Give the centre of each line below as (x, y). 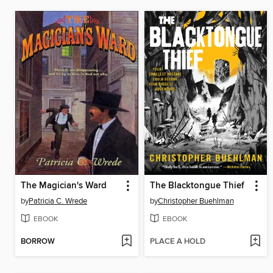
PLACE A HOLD (177, 241)
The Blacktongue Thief (197, 186)
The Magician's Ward (64, 186)
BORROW (38, 241)
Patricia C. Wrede (58, 201)
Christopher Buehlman (196, 201)
